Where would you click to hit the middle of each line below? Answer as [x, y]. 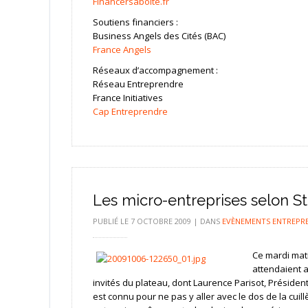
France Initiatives [128, 97]
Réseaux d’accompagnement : [155, 70]
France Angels [122, 49]
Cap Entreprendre [130, 111]
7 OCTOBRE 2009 [161, 221]
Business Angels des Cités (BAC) [159, 35]
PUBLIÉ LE [111, 221]
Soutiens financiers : [135, 22]
